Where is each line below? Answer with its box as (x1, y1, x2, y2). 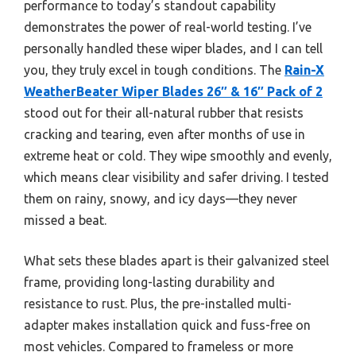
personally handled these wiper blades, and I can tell (24, 41, 323, 56)
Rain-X (284, 62, 324, 77)
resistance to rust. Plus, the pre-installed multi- (24, 296, 292, 311)
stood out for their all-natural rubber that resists (24, 105, 304, 120)
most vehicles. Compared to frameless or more (24, 339, 293, 354)
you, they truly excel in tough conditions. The (24, 62, 284, 77)
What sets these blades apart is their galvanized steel (24, 253, 329, 268)
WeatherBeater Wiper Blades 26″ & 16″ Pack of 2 (24, 83, 323, 99)
